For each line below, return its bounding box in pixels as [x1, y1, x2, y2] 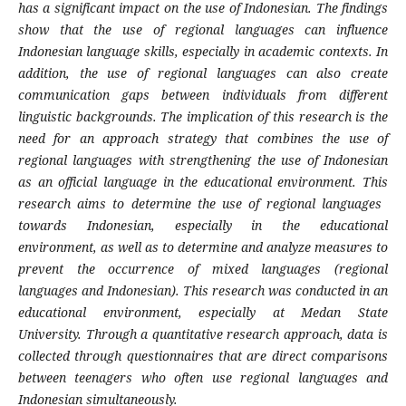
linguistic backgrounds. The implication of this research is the [17, 108, 389, 126]
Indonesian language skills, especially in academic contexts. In [17, 43, 389, 61]
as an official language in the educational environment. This [17, 173, 389, 191]
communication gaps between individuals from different [17, 86, 389, 104]
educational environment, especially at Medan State [17, 304, 389, 322]
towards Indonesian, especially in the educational [17, 217, 389, 235]
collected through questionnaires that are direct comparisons [17, 347, 389, 365]
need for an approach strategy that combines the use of [17, 130, 389, 148]
